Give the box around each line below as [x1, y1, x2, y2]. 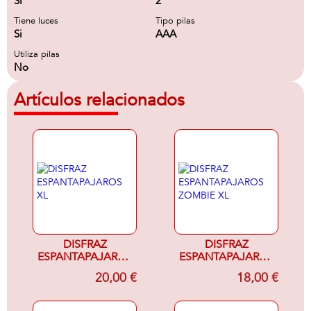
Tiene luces [14, 15, 58, 27]
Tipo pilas [155, 15, 195, 27]
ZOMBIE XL [198, 262, 255, 277]
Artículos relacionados [14, 88, 185, 112]
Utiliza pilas [14, 48, 60, 60]
